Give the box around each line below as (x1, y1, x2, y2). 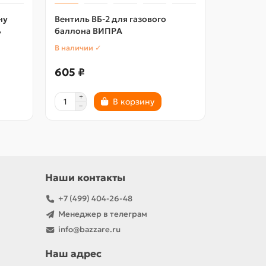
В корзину (113, 96, 154, 107)
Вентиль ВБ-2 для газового (55, 14, 166, 25)
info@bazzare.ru (58, 224, 121, 235)
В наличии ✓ (55, 43, 102, 53)
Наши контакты (45, 172, 125, 185)
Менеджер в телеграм (58, 209, 147, 220)
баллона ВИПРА (55, 26, 122, 37)
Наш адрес (45, 248, 102, 261)
